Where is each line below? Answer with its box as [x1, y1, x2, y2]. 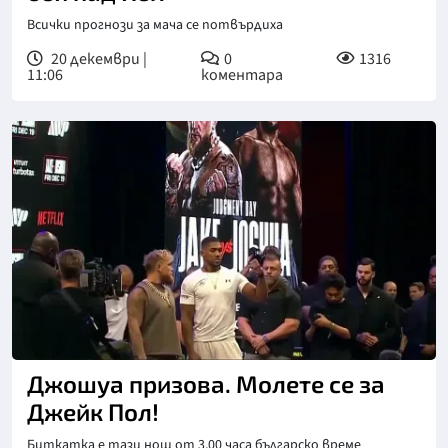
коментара [200, 64, 283, 86]
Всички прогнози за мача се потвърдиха [27, 15, 283, 35]
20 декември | [48, 48, 147, 70]
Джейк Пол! [27, 396, 159, 426]
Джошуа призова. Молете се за [27, 368, 385, 398]
